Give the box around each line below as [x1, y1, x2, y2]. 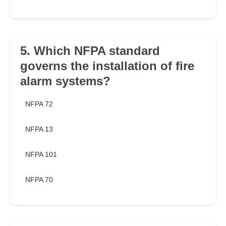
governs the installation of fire [20, 59, 194, 73]
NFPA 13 [25, 125, 53, 134]
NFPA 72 [25, 100, 53, 108]
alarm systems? [20, 74, 110, 88]
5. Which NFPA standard [20, 44, 160, 58]
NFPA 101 [25, 150, 57, 159]
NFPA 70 [25, 176, 53, 184]
